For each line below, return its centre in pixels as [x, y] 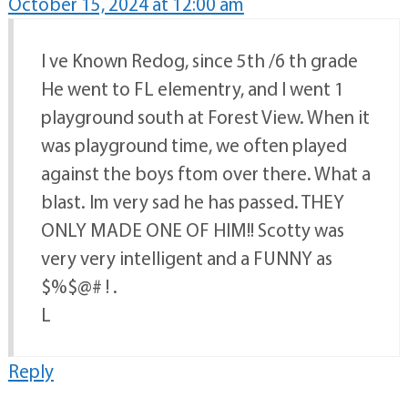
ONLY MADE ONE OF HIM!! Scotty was [192, 230]
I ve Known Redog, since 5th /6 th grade [199, 61]
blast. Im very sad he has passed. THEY [192, 202]
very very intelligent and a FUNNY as [186, 258]
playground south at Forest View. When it [205, 117]
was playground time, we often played [194, 145]
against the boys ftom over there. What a [205, 173]
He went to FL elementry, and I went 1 [192, 89]
